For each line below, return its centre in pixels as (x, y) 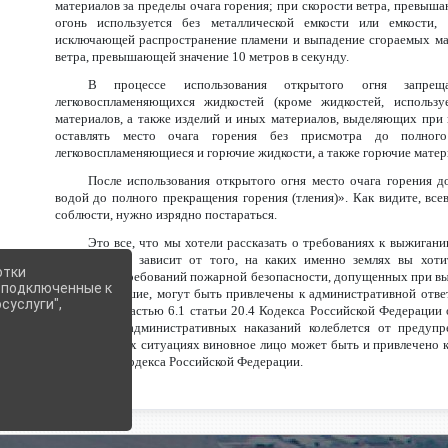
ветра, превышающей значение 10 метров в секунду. (201, 56)
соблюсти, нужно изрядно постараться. (165, 214)
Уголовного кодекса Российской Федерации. (178, 361)
